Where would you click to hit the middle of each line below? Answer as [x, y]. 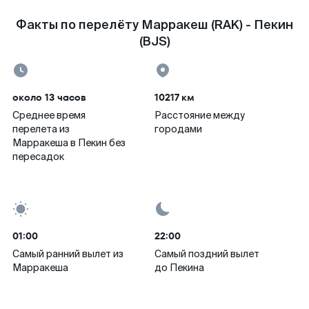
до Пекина [179, 268]
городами [178, 129]
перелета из [41, 129]
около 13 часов [49, 97]
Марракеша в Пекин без [69, 143]
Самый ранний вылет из [68, 254]
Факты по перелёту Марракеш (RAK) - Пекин [154, 25]
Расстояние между [200, 115]
